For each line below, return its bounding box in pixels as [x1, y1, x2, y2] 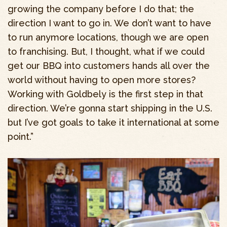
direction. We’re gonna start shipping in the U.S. [8, 103, 212, 114]
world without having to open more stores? [8, 74, 196, 86]
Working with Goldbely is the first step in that [8, 89, 203, 100]
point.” [8, 131, 33, 142]
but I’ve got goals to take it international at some [8, 117, 219, 128]
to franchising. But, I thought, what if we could [8, 46, 205, 57]
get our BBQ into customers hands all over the [8, 60, 210, 71]
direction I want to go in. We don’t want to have [8, 18, 211, 29]
